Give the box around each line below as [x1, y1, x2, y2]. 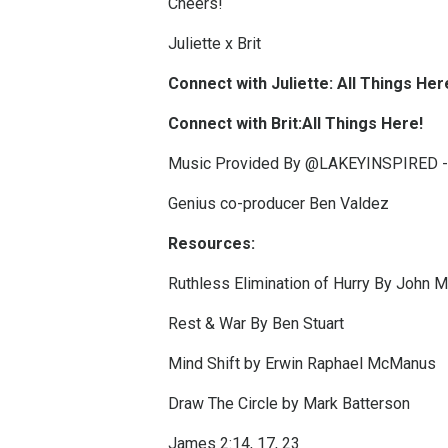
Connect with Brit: [168, 114, 302, 134]
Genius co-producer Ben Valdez [168, 194, 389, 214]
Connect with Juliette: [168, 74, 337, 94]
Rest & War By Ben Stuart [168, 314, 344, 334]
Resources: [168, 234, 255, 254]
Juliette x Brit [168, 34, 261, 54]
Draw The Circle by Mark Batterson [168, 394, 414, 414]
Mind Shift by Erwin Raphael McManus [168, 354, 436, 374]
